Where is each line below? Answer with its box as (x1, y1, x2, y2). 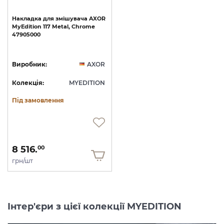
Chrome (71, 23, 95, 30)
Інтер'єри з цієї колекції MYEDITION (7, 201, 181, 212)
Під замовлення (12, 96, 64, 104)
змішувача (55, 15, 87, 22)
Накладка (12, 15, 41, 22)
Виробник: (12, 60, 47, 68)
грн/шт (12, 157, 33, 165)
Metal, (52, 23, 70, 30)
